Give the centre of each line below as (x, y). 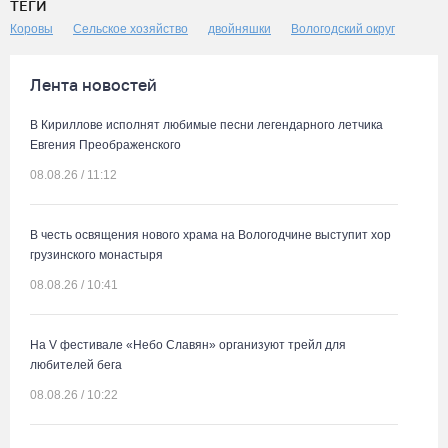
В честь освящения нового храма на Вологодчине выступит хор (210, 235)
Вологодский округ (343, 29)
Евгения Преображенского (105, 145)
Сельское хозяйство (130, 29)
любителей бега (76, 365)
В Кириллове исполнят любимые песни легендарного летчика (206, 125)
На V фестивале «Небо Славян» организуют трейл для (188, 345)
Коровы (31, 29)
